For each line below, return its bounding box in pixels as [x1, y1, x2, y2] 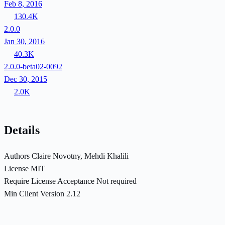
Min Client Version [4, 189, 64, 198]
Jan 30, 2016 [4, 37, 45, 46]
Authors [4, 151, 30, 160]
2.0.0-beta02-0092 [4, 62, 62, 71]
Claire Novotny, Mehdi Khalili [32, 151, 129, 160]
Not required [96, 176, 137, 185]
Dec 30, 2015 [4, 74, 47, 83]
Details [4, 123, 40, 137]
